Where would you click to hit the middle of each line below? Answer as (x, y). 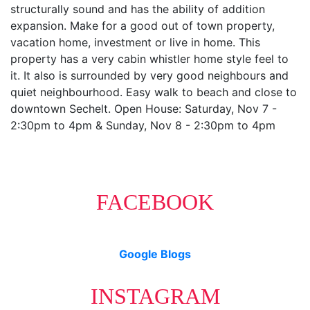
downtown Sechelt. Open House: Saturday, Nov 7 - (144, 108)
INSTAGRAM (155, 296)
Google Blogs (155, 254)
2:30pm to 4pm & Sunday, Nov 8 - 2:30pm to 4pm (143, 125)
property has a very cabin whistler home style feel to (149, 58)
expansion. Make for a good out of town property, (143, 25)
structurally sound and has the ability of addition (138, 9)
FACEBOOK (155, 202)
